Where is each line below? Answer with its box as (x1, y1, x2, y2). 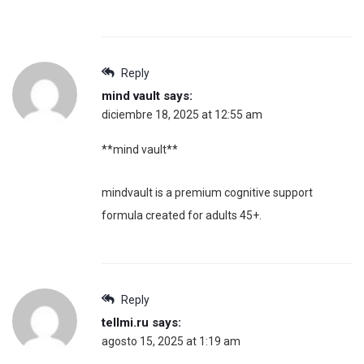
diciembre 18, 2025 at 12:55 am (102, 108, 262, 122)
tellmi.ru (102, 315, 149, 331)
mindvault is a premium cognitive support (102, 186, 313, 200)
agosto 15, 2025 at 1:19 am (102, 335, 240, 349)
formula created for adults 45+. (102, 209, 262, 223)
